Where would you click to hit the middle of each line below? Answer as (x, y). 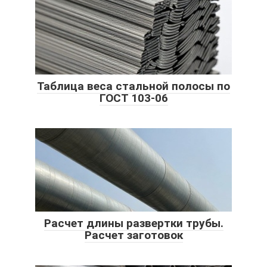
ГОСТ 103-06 (133, 98)
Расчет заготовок (133, 235)
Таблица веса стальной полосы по (133, 86)
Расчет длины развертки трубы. (133, 223)
